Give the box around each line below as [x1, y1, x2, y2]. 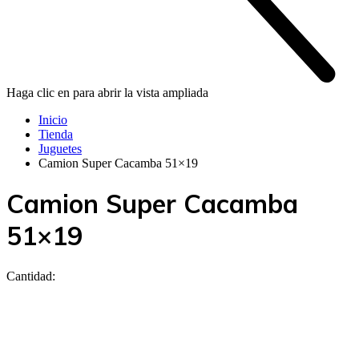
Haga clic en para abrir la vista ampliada [6, 86, 208, 99]
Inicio [38, 113, 67, 127]
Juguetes [38, 142, 82, 155]
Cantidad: [6, 268, 55, 283]
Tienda [38, 127, 73, 141]
